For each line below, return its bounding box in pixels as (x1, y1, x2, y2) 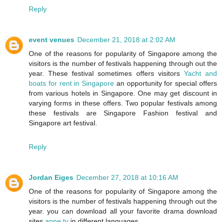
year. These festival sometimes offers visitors (29, 69, 184, 77)
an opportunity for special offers (114, 79, 218, 87)
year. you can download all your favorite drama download (29, 207, 217, 215)
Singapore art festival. (29, 118, 97, 127)
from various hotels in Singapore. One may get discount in (29, 89, 217, 97)
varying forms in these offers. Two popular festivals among (29, 99, 217, 107)
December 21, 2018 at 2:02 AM (77, 35, 175, 44)
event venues (29, 35, 74, 44)
